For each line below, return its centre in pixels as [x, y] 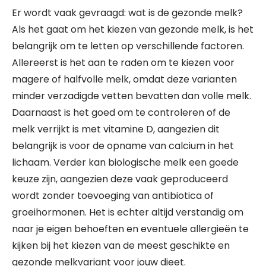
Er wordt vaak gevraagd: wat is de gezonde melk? [127, 13]
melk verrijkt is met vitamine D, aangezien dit [116, 129]
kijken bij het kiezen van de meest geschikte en [121, 246]
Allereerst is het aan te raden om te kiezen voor [123, 63]
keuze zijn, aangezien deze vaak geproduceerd [120, 179]
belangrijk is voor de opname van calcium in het [123, 146]
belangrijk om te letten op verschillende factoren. [128, 46]
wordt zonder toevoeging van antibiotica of [113, 196]
